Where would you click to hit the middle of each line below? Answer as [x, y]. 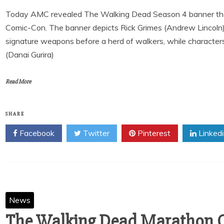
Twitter [95, 133]
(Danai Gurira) [30, 54]
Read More [18, 82]
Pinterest [153, 133]
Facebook [36, 133]
